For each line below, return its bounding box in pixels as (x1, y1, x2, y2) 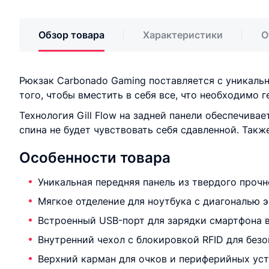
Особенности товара (19, 149, 171, 166)
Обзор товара (38, 29, 104, 41)
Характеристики (143, 29, 223, 41)
